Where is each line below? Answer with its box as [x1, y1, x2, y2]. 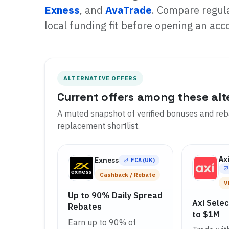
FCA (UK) [130, 156, 155, 164]
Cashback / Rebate [99, 171, 155, 178]
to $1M [192, 209, 220, 220]
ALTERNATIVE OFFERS [63, 74, 137, 82]
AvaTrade [105, 3, 152, 17]
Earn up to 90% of [68, 217, 136, 227]
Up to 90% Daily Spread [68, 190, 163, 200]
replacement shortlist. [57, 120, 140, 131]
